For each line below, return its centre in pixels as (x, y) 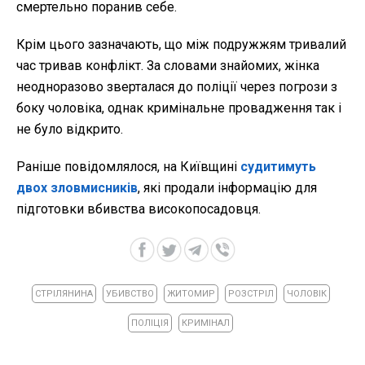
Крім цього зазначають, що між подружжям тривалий (181, 44)
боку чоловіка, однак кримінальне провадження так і (179, 108)
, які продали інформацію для (227, 187)
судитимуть (278, 166)
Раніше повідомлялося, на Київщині (128, 166)
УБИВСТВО (130, 293)
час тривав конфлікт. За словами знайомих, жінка (168, 65)
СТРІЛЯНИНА (64, 293)
